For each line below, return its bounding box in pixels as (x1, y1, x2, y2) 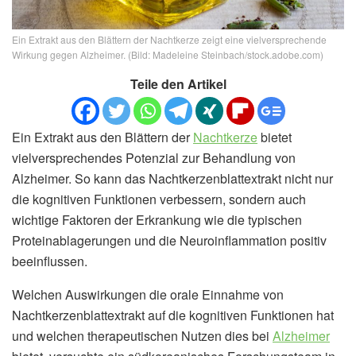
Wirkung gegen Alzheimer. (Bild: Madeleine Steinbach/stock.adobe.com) (12, 47, 323, 61)
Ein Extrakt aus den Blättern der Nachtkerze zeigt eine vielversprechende (12, 32, 327, 46)
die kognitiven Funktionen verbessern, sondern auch (12, 189, 306, 208)
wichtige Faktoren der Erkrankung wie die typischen (12, 210, 302, 229)
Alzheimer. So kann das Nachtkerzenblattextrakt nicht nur (12, 168, 333, 188)
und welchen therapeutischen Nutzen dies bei (12, 326, 273, 345)
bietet (257, 127, 292, 146)
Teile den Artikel (130, 74, 226, 93)
